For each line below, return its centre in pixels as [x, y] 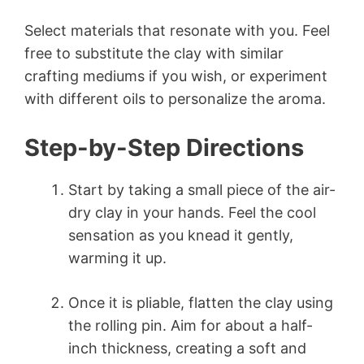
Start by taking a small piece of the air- [202, 190]
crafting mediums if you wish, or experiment [176, 76]
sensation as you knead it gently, [181, 236]
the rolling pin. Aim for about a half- [191, 326]
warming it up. [117, 258]
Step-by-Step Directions [164, 148]
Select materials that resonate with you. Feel [177, 31]
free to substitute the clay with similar [154, 54]
